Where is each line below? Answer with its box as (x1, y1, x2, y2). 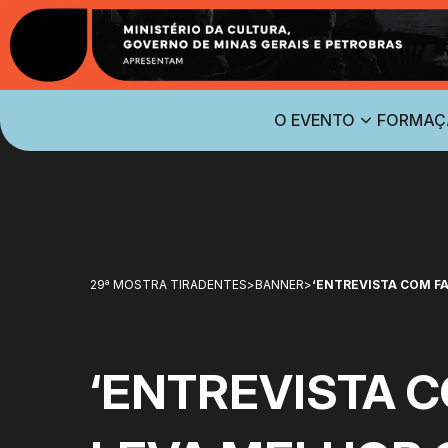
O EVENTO (274, 109, 355, 130)
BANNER (255, 276, 304, 292)
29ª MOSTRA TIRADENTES (90, 276, 247, 292)
